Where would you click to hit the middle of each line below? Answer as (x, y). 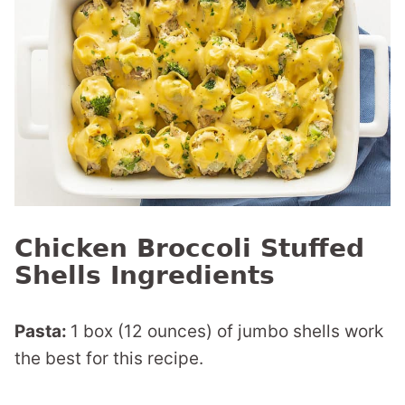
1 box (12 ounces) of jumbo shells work (227, 331)
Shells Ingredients (145, 275)
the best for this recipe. (109, 358)
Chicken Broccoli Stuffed (189, 248)
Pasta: (42, 331)
